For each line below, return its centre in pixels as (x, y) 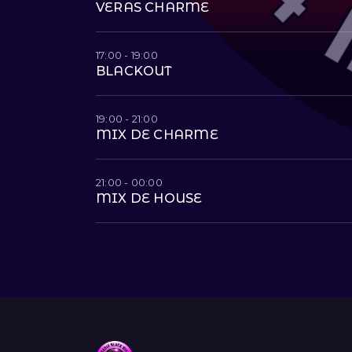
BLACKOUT (134, 71)
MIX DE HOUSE (149, 198)
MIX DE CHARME (157, 135)
